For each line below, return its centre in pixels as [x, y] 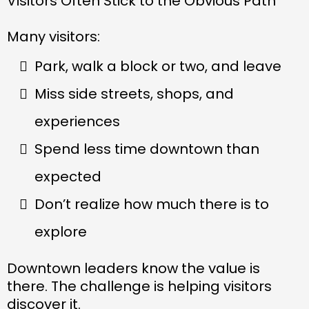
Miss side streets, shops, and [134, 93]
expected [68, 176]
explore [61, 231]
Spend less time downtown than [147, 149]
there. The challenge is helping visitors [139, 286]
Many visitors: [53, 36]
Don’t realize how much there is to [152, 204]
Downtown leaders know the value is [133, 268]
